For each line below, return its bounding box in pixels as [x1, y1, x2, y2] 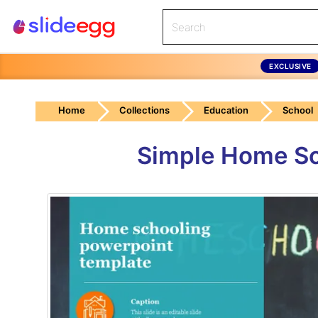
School [283, 104, 313, 116]
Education [204, 104, 248, 116]
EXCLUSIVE [269, 61, 312, 70]
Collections [119, 104, 170, 116]
